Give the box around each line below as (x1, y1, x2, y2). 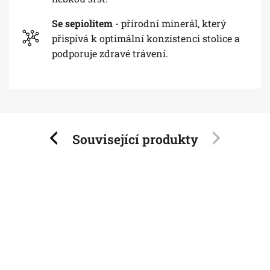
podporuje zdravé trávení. (52, 46, 168, 60)
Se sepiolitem (52, 16, 115, 30)
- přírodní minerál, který (115, 16, 226, 30)
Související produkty (72, 130, 198, 148)
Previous (46, 133, 77, 143)
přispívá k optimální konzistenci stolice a (52, 31, 240, 45)
